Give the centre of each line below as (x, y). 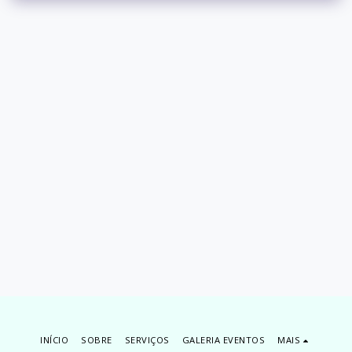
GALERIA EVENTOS (224, 340)
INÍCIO (55, 340)
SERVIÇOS (147, 340)
